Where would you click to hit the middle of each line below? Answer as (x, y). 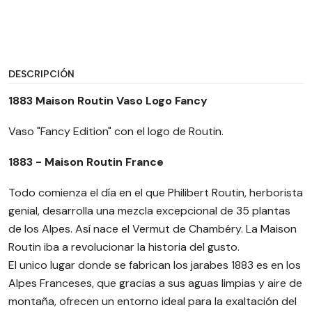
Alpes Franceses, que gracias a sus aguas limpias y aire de (155, 283)
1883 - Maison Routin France (86, 162)
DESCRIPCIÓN (41, 74)
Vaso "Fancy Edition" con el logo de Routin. (116, 131)
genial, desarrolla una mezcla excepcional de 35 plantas (149, 211)
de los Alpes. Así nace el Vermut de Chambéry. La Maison (153, 229)
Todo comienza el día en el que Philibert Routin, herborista (156, 193)
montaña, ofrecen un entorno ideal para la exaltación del (153, 301)
